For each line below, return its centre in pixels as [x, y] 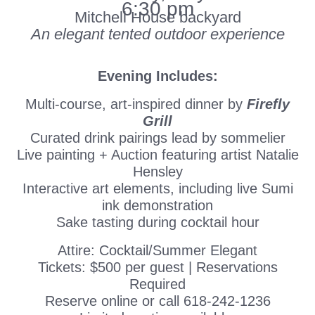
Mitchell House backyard [157, 17]
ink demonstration [157, 205]
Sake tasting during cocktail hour [157, 222]
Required [157, 284]
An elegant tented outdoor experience [157, 34]
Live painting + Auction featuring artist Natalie [157, 154]
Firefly [268, 104]
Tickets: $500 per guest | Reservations [157, 267]
